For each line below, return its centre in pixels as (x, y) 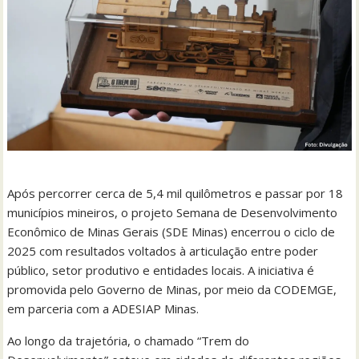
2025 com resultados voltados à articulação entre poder (163, 250)
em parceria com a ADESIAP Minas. (103, 308)
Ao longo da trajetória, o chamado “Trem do (129, 340)
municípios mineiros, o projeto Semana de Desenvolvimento (173, 212)
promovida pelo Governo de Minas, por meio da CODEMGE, (172, 289)
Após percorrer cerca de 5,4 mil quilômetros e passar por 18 (175, 193)
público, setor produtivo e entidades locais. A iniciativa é (161, 270)
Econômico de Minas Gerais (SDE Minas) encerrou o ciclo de (171, 231)
